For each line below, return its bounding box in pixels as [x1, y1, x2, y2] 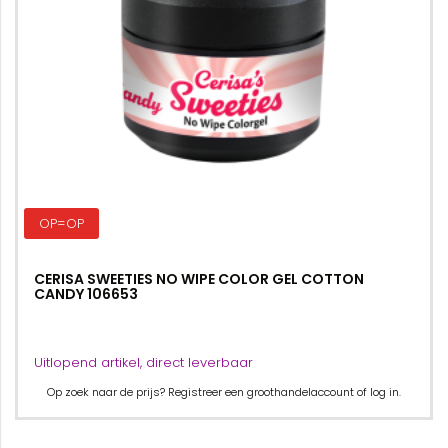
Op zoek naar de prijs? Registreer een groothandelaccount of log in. [47, 384, 401, 400]
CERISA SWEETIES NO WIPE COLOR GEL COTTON [34, 269, 364, 289]
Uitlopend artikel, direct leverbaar [34, 353, 253, 372]
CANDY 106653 [34, 284, 138, 304]
